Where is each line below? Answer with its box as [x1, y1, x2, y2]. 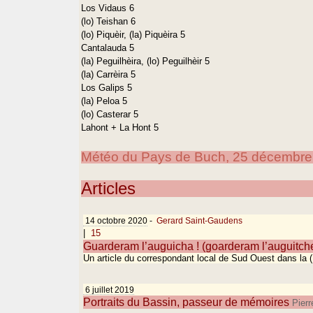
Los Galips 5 [81, 82, 133, 93]
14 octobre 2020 [83, 216, 148, 226]
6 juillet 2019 [83, 284, 135, 294]
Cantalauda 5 [81, 42, 135, 53]
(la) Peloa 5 [81, 95, 128, 106]
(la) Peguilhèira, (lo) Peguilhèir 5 [81, 55, 210, 66]
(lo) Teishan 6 [81, 15, 136, 27]
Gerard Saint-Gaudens [156, 216, 243, 226]
